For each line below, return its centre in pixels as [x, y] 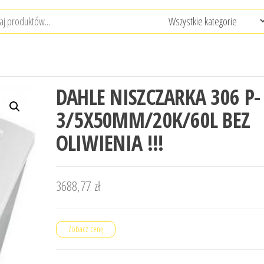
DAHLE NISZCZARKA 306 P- [158, 97]
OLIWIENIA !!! [110, 143]
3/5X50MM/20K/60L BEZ [153, 120]
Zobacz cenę [85, 229]
